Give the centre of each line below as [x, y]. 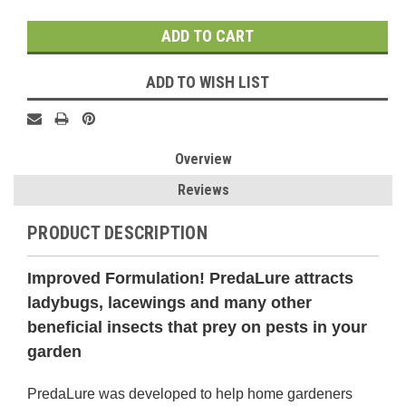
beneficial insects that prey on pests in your [197, 327]
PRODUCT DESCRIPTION [117, 232]
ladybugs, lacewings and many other [169, 302]
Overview [203, 159]
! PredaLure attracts [276, 278]
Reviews [203, 189]
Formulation [152, 278]
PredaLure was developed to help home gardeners [190, 393]
